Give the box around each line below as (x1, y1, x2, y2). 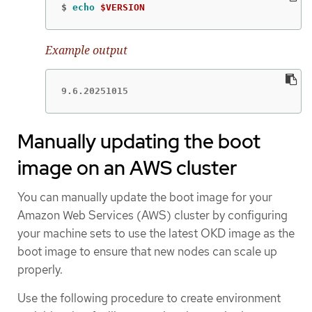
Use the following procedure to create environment (17, 290, 281, 306)
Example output (45, 42, 127, 58)
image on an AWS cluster (17, 155, 237, 182)
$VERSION (100, 1, 145, 13)
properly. (17, 262, 63, 278)
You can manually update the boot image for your (17, 189, 272, 205)
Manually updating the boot (17, 128, 260, 155)
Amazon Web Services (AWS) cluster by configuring (17, 208, 288, 224)
